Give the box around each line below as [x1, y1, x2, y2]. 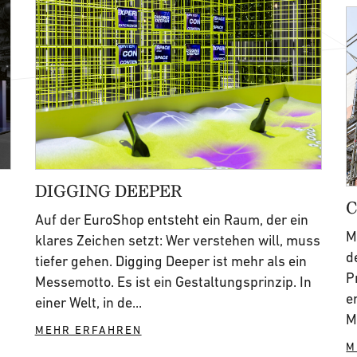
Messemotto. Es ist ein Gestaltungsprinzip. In [34, 273, 312, 290]
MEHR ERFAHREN [34, 324, 142, 336]
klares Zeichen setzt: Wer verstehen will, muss [34, 232, 320, 249]
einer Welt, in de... [34, 294, 142, 311]
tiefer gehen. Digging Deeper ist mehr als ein [34, 253, 307, 269]
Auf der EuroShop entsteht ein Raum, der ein [34, 211, 308, 228]
